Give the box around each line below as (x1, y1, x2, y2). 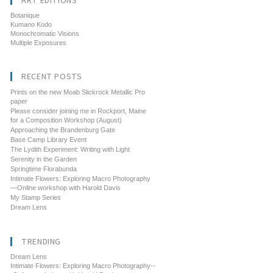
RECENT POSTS (21, 71, 82, 82)
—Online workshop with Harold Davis (10, 184, 121, 191)
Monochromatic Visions (10, 30, 80, 37)
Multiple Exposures (10, 39, 67, 46)
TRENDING (21, 236, 62, 247)
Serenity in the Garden (10, 155, 77, 163)
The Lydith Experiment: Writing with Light (10, 146, 130, 153)
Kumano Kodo (10, 21, 52, 28)
